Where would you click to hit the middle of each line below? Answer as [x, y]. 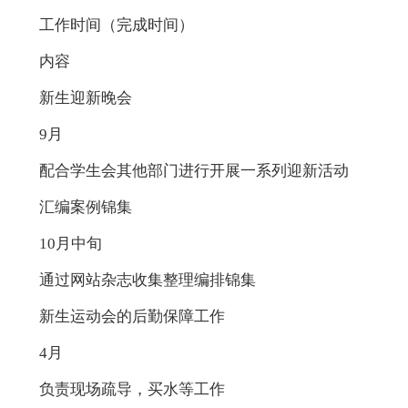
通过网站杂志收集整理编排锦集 [147, 280]
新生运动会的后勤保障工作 [132, 317]
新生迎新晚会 [85, 98]
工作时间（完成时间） [116, 25]
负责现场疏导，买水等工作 [132, 390]
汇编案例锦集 [85, 208]
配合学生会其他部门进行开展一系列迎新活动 [194, 171]
